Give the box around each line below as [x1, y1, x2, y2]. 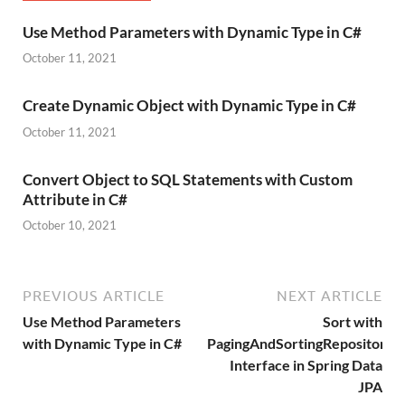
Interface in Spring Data [230, 356, 382, 374]
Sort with [323, 313, 382, 331]
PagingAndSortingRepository [207, 334, 394, 353]
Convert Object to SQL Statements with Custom [23, 169, 353, 189]
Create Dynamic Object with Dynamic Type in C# [23, 96, 356, 116]
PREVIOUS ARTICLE [23, 287, 165, 305]
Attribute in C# [23, 189, 127, 209]
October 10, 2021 [23, 218, 117, 233]
